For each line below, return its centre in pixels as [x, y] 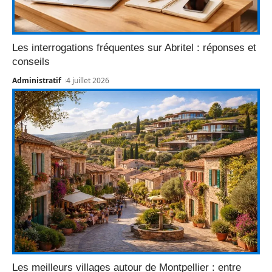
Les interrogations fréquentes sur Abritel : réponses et [134, 47]
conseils [31, 61]
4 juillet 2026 [88, 80]
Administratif [37, 80]
